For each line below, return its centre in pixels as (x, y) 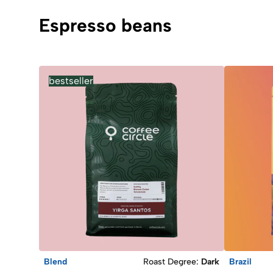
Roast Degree (170, 261)
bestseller (71, 80)
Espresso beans (105, 25)
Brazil (240, 261)
